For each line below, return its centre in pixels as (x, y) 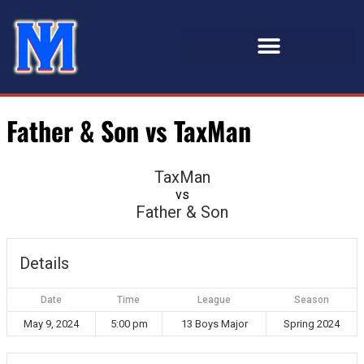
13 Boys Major (214, 323)
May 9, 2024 (51, 323)
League (214, 299)
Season (311, 299)
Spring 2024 (312, 323)
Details (44, 263)
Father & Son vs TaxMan (129, 131)
